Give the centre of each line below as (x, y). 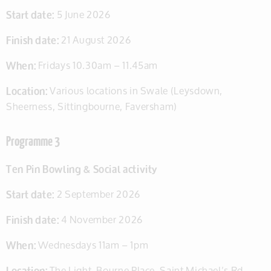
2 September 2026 (97, 194)
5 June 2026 (83, 14)
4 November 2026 (101, 219)
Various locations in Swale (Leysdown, (135, 90)
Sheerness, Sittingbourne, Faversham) (92, 106)
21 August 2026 (95, 40)
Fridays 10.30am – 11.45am (97, 65)
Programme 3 (33, 142)
